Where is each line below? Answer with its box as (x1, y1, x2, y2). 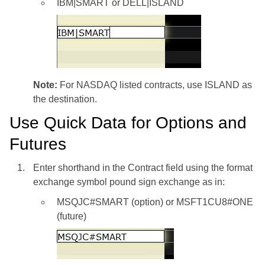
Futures (9, 135, 66, 154)
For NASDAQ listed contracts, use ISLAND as (57, 80, 252, 91)
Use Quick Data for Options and (9, 114, 247, 132)
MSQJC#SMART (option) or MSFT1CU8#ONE (57, 197, 253, 208)
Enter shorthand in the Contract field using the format (33, 163, 253, 173)
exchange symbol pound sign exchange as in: (33, 177, 225, 188)
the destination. (33, 94, 97, 105)
